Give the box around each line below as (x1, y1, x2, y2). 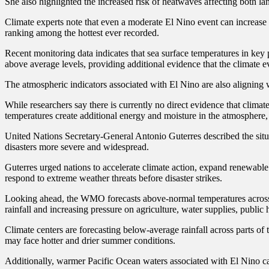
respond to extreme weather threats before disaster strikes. (5, 172, 222, 183)
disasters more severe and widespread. (5, 141, 149, 152)
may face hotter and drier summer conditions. (5, 235, 175, 246)
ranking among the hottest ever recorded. (5, 27, 159, 38)
